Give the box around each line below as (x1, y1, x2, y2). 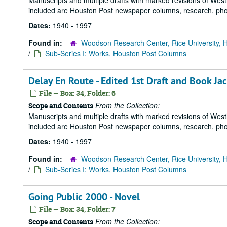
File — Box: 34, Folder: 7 (37, 204, 116, 214)
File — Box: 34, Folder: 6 (37, 88, 116, 98)
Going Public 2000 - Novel (28, 190, 140, 203)
